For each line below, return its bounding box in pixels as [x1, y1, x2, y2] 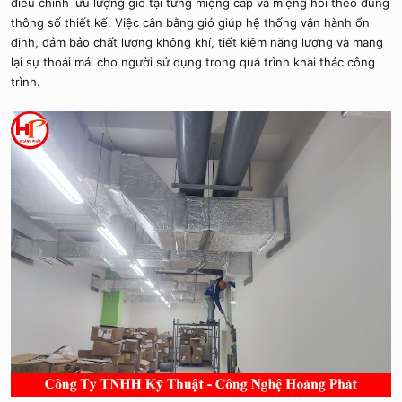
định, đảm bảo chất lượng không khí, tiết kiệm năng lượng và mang [11, 35, 383, 49]
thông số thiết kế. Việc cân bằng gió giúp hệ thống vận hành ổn [11, 15, 370, 30]
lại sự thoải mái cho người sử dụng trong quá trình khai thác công [11, 55, 375, 69]
